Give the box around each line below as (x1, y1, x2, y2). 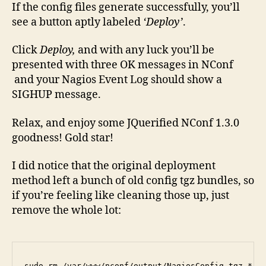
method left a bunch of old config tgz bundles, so (12, 174, 254, 188)
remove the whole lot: (12, 204, 121, 218)
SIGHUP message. (12, 88, 101, 102)
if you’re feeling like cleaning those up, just (12, 189, 229, 203)
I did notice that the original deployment (12, 159, 216, 173)
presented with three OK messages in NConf (12, 58, 233, 72)
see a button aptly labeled (12, 15, 143, 29)
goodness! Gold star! (12, 131, 113, 145)
